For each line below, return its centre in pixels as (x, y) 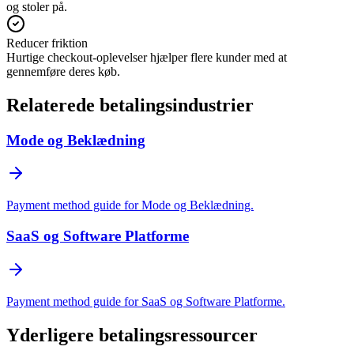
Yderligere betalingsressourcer (132, 335)
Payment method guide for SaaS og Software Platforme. (146, 301)
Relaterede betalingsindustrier (130, 105)
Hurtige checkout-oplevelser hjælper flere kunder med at (147, 57)
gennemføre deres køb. (63, 71)
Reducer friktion (47, 43)
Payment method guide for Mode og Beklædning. (130, 205)
